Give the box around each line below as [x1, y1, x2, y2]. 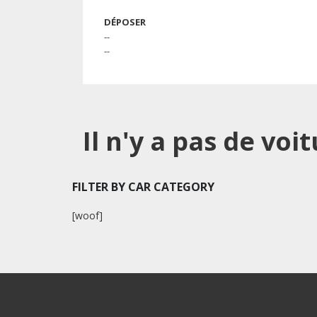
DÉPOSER [104, 16, 146, 28]
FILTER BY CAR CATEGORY [72, 179, 214, 195]
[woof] [72, 209, 103, 222]
